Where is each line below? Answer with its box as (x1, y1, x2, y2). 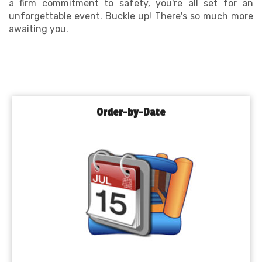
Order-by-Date (96, 106, 166, 119)
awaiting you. (9, 23, 68, 35)
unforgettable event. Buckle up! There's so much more (9, 11, 253, 22)
